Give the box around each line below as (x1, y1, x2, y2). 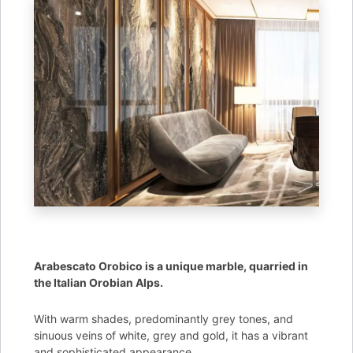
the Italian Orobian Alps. (34, 276, 164, 290)
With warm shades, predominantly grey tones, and (34, 312, 294, 326)
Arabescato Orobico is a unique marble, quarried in (34, 259, 309, 273)
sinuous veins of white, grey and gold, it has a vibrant (34, 329, 309, 343)
